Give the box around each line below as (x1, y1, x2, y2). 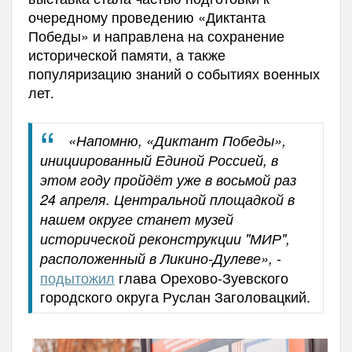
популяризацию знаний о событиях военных (27, 62, 320, 83)
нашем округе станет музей (39, 208, 233, 229)
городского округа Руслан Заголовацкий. (39, 285, 310, 306)
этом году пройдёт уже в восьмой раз (39, 169, 296, 189)
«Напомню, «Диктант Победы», (68, 130, 287, 150)
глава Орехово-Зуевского (114, 266, 288, 288)
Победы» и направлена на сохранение (27, 24, 284, 46)
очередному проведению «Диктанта (27, 5, 266, 27)
